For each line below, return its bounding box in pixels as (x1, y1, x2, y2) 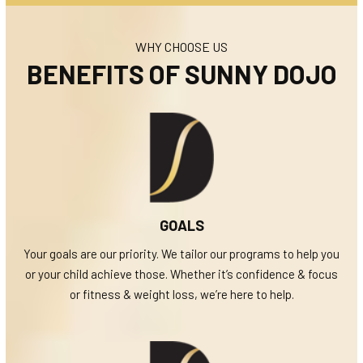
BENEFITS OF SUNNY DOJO (26, 58, 337, 89)
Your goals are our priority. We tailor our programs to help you (23, 246, 340, 261)
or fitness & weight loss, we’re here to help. (69, 286, 294, 301)
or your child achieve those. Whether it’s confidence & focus (25, 266, 338, 281)
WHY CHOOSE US (135, 38, 228, 54)
